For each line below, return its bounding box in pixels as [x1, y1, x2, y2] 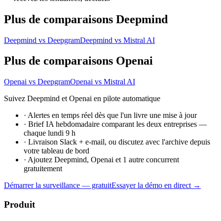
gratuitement [24, 164, 62, 173]
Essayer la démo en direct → [111, 181, 201, 190]
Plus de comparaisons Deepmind [4, 12, 168, 26]
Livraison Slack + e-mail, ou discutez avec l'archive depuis [28, 138, 210, 147]
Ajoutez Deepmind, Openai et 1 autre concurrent [28, 155, 179, 164]
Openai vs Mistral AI [70, 77, 135, 86]
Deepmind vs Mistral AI [80, 36, 155, 44]
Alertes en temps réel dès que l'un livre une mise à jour [28, 111, 197, 120]
